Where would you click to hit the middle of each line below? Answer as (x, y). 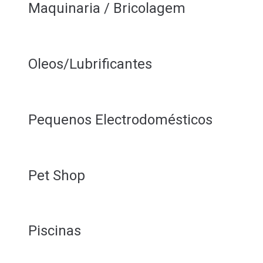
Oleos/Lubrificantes (90, 64)
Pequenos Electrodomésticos (120, 119)
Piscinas (55, 231)
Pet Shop (57, 175)
